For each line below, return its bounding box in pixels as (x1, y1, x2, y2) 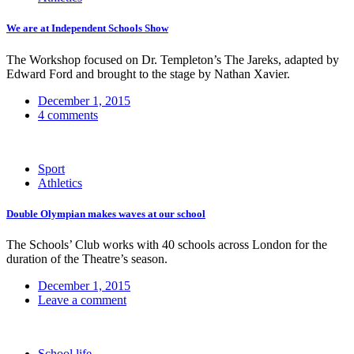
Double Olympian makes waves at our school (6, 207, 205, 220)
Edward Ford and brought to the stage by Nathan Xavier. (6, 66, 290, 81)
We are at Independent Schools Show (6, 22, 168, 35)
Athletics (38, 175, 82, 190)
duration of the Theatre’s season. (6, 251, 168, 265)
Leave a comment (38, 292, 126, 307)
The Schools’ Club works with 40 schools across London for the (6, 237, 327, 251)
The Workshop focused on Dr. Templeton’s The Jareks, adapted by (6, 52, 339, 66)
